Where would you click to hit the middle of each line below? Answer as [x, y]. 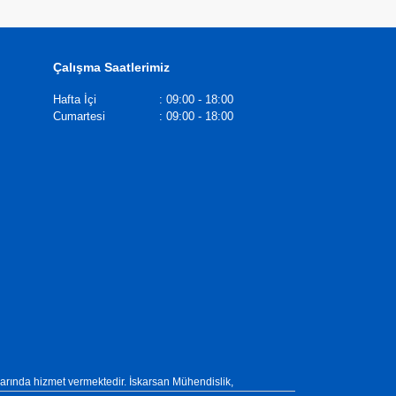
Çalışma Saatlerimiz [111, 68]
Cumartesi [79, 117]
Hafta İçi [75, 100]
